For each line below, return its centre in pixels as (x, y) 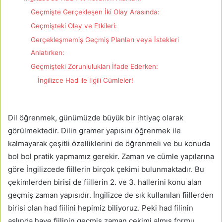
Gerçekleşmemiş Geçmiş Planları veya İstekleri (105, 40)
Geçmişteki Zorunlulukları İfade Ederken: (94, 67)
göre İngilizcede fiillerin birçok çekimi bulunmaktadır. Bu (106, 169)
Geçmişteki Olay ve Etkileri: (74, 26)
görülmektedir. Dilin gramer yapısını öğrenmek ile (94, 131)
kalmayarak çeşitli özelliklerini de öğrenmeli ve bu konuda (109, 144)
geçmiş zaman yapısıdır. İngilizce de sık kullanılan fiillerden (111, 195)
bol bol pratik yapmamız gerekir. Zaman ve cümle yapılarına (111, 157)
